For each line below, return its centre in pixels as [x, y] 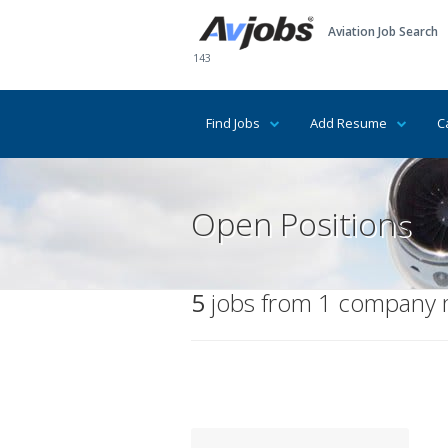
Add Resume [348, 123]
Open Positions [301, 223]
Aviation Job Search [382, 32]
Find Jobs [233, 123]
